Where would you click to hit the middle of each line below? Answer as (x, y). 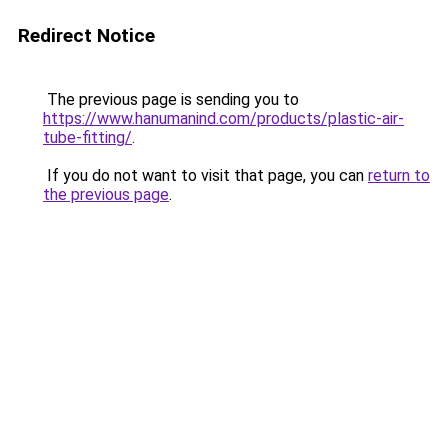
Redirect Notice (86, 35)
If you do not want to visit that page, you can (205, 175)
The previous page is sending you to (171, 99)
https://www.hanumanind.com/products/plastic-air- (223, 118)
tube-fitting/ (87, 137)
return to (399, 175)
